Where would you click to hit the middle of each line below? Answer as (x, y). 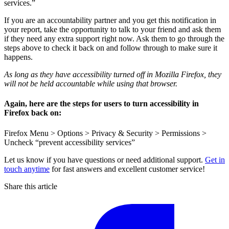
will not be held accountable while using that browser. (91, 84)
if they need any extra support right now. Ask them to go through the (114, 39)
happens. (18, 57)
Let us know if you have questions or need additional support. (105, 159)
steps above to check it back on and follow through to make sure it (111, 48)
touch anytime (27, 169)
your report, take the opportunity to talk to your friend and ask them (112, 30)
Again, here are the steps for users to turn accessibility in (101, 104)
